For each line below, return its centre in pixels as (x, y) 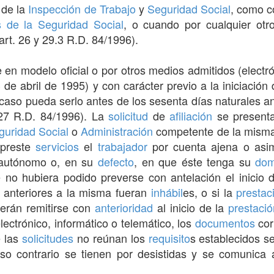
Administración (117, 131)
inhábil (167, 192)
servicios (57, 146)
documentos (225, 222)
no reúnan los (111, 238)
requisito (169, 238)
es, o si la (209, 192)
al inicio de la (191, 207)
